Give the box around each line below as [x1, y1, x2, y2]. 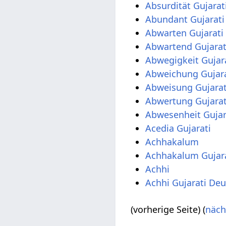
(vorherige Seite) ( [131, 203, 206, 215]
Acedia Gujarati [145, 122, 211, 134]
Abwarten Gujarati [145, 26, 224, 39]
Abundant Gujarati [145, 13, 225, 25]
